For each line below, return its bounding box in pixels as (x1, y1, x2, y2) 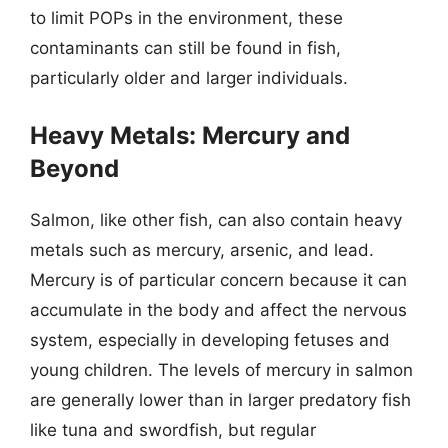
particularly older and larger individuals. (30, 68, 348, 88)
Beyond (30, 153, 119, 183)
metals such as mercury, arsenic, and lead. (30, 239, 374, 260)
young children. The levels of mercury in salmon (30, 359, 413, 380)
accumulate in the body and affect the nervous (30, 299, 407, 320)
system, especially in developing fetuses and (30, 329, 390, 350)
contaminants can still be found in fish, (30, 38, 341, 58)
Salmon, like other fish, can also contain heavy (30, 209, 402, 230)
